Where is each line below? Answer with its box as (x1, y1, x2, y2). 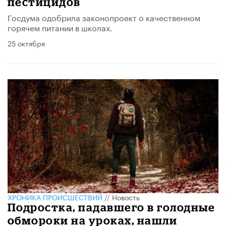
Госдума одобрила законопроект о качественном (8, 11, 200, 24)
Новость (112, 191, 140, 202)
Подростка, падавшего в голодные (8, 201, 215, 213)
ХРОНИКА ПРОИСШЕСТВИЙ (8, 191, 102, 202)
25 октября (8, 37, 45, 49)
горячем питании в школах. (8, 21, 112, 34)
